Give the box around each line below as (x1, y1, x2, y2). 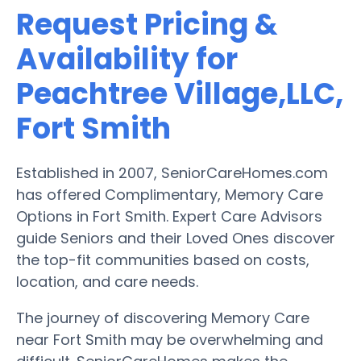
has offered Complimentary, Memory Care (16, 184, 323, 205)
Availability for (16, 38, 238, 80)
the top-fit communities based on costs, (16, 249, 309, 270)
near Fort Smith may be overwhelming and (16, 329, 323, 350)
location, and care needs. (16, 271, 198, 292)
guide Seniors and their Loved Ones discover (16, 227, 335, 248)
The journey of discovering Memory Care (16, 307, 309, 328)
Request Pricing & (16, 3, 278, 45)
